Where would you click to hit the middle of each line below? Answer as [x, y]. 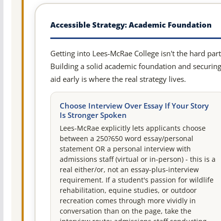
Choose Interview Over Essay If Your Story [134, 106]
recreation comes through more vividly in [128, 201]
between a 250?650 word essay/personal [126, 139]
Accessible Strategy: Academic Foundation [131, 25]
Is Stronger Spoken [93, 115]
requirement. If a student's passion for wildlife [136, 180]
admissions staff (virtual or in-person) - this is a [137, 160]
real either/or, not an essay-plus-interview [129, 170]
